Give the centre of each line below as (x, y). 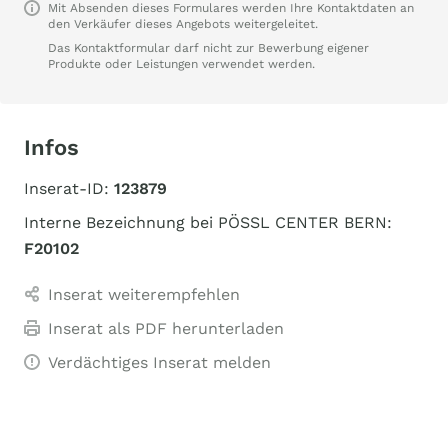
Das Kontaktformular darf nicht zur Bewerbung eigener (208, 48)
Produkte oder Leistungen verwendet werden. (181, 64)
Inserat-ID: (69, 188)
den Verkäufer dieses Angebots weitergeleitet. (183, 24)
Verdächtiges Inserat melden (159, 362)
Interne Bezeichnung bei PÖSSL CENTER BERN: (208, 222)
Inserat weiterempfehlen (144, 294)
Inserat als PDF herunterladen (166, 328)
